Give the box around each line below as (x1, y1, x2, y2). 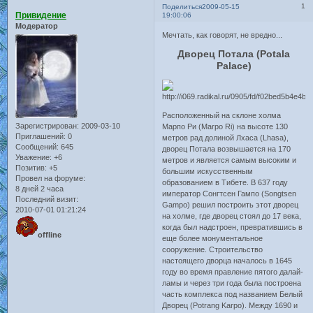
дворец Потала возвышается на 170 (162, 145, 291, 154)
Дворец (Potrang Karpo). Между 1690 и (162, 301, 298, 310)
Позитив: (15, 163, 47, 173)
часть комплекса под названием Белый (162, 290, 303, 299)
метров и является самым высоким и (162, 156, 297, 165)
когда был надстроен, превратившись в (162, 223, 303, 232)
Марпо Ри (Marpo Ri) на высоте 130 (162, 122, 289, 131)
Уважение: (15, 153, 52, 162)
